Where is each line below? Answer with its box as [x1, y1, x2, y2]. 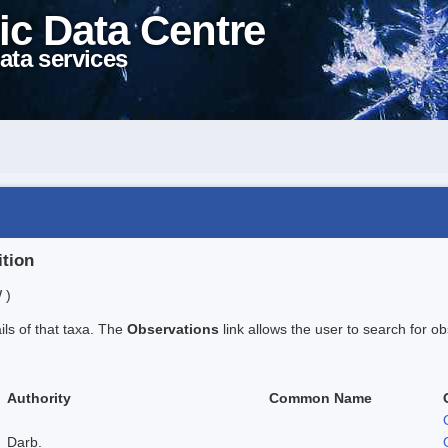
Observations [127, 320, 219, 337]
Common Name [269, 389, 372, 406]
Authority [7, 389, 71, 406]
